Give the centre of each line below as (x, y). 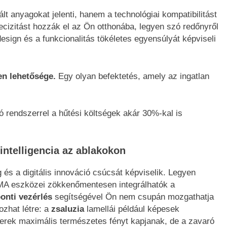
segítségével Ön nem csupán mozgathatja (133, 197)
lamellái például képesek (132, 209)
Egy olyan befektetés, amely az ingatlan (133, 76)
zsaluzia (68, 209)
